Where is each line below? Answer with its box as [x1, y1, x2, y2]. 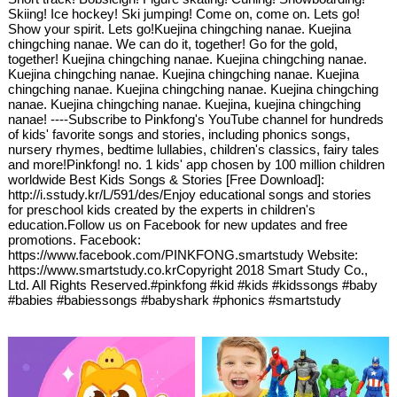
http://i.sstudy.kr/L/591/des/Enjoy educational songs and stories [8, 187, 372, 203]
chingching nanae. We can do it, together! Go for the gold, [8, 36, 339, 52]
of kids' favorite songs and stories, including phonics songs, [8, 127, 351, 143]
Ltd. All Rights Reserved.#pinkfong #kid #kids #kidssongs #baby [8, 277, 378, 293]
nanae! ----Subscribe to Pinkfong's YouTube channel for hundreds [8, 112, 385, 128]
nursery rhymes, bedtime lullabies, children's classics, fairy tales [8, 142, 380, 158]
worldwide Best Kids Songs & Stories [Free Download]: [8, 172, 325, 188]
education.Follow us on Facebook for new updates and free [8, 217, 348, 233]
